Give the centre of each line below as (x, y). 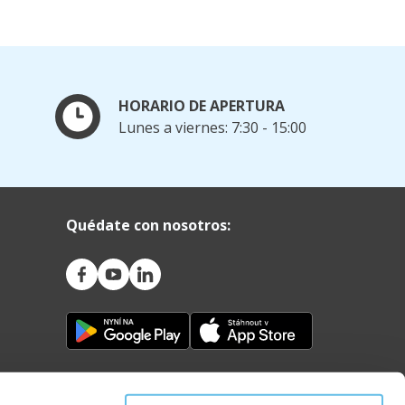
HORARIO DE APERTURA (202, 106)
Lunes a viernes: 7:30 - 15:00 (212, 128)
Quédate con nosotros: (148, 226)
